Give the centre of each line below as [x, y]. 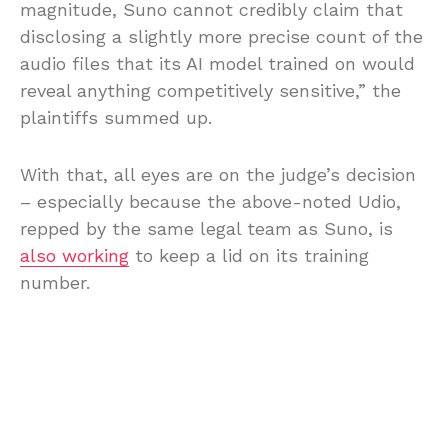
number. [55, 282]
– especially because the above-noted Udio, [210, 201]
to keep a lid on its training [249, 255]
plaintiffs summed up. [116, 117]
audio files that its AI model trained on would [217, 63]
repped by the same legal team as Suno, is [206, 228]
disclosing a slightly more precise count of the [221, 36]
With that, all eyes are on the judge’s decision [218, 174]
